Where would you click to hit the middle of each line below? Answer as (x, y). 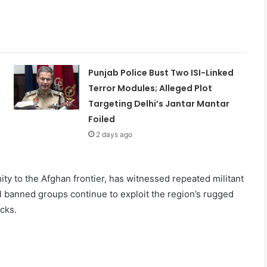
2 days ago (114, 134)
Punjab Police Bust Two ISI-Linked (161, 72)
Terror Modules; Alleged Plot (150, 88)
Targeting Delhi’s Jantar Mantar (159, 103)
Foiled (101, 119)
